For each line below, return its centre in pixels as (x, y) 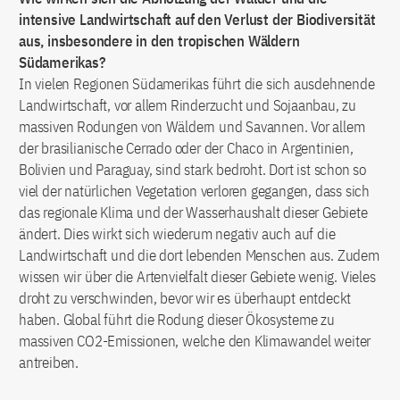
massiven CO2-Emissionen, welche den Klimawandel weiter (195, 341)
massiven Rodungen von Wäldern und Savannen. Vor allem (192, 126)
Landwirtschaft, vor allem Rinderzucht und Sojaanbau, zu (187, 105)
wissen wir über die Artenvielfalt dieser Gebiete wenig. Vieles (197, 276)
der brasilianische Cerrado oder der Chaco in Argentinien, (186, 148)
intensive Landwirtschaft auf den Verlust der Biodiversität (197, 19)
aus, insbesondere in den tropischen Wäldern (159, 41)
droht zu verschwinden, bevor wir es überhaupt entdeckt (185, 298)
